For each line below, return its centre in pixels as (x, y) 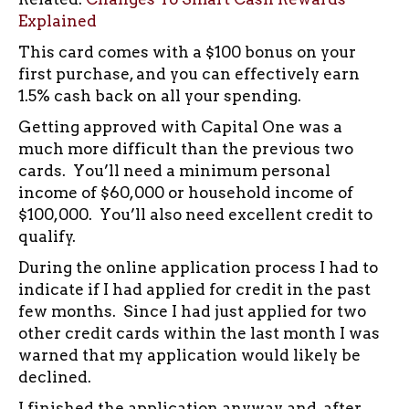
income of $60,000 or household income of (186, 192)
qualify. (47, 236)
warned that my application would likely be (189, 355)
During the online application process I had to (198, 267)
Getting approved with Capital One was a (180, 126)
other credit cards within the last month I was (199, 333)
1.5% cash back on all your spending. (160, 95)
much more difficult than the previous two (186, 148)
